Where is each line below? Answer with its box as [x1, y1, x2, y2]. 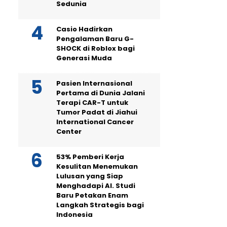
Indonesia [56, 210, 93, 219]
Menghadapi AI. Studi [56, 181, 135, 191]
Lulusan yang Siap [56, 171, 123, 181]
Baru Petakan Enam [56, 191, 128, 200]
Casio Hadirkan [56, 24, 112, 34]
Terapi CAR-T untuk [56, 98, 128, 107]
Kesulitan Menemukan [56, 162, 138, 171]
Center [56, 127, 82, 136]
